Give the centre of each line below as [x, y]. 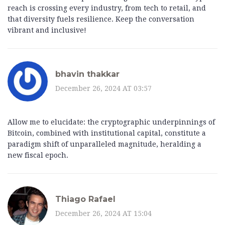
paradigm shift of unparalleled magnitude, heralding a [104, 144]
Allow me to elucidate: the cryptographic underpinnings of [111, 122]
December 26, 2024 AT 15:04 [103, 213]
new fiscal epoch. [38, 155]
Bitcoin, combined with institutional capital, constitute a [107, 133]
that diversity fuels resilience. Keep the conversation [101, 19]
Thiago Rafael [85, 199]
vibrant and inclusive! [47, 30]
